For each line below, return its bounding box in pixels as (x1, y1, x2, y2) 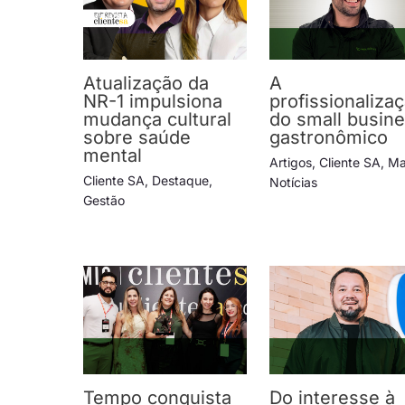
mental (83, 145, 142, 167)
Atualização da (83, 72, 209, 95)
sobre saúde (83, 127, 191, 149)
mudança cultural (83, 108, 231, 131)
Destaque (152, 173, 209, 189)
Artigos (269, 155, 313, 171)
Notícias (269, 174, 318, 191)
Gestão (83, 193, 125, 209)
